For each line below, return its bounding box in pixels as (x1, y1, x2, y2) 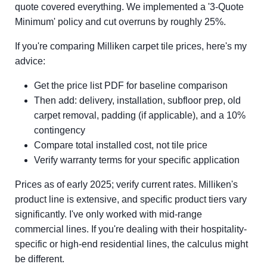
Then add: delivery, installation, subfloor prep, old (34, 95, 241, 105)
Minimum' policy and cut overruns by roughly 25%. (15, 17, 226, 27)
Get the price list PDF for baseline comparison (34, 80, 228, 91)
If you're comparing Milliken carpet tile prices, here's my (15, 41, 247, 51)
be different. (15, 254, 64, 264)
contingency (34, 125, 85, 135)
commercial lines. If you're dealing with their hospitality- (15, 224, 247, 234)
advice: (15, 56, 45, 66)
